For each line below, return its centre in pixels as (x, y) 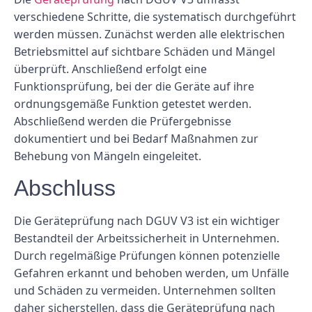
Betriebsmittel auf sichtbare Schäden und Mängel (145, 52)
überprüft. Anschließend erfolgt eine (110, 69)
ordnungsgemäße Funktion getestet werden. (133, 104)
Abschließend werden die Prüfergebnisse (123, 122)
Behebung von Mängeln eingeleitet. (108, 156)
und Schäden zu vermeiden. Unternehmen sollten (145, 291)
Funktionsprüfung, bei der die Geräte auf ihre (134, 87)
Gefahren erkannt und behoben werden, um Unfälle (151, 273)
